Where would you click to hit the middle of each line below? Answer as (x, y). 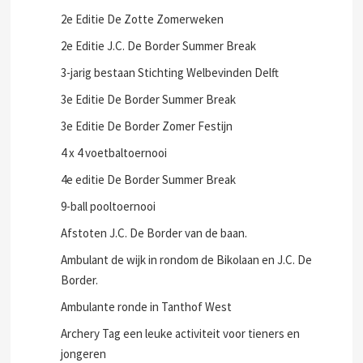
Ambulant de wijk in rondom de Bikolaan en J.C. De (187, 260)
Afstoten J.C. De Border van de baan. (154, 233)
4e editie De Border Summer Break (149, 179)
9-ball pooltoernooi (109, 206)
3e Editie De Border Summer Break (149, 99)
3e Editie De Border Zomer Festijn (147, 126)
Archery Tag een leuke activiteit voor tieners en (181, 333)
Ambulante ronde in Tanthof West (147, 307)
